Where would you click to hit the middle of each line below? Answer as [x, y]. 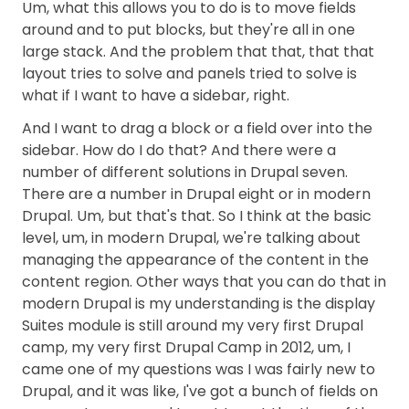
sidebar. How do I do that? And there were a [179, 150]
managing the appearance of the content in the [195, 260]
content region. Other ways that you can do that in [204, 282]
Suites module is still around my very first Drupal [193, 325]
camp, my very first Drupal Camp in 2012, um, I [186, 347]
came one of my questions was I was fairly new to [199, 369]
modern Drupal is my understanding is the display [199, 304]
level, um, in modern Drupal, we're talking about [191, 238]
